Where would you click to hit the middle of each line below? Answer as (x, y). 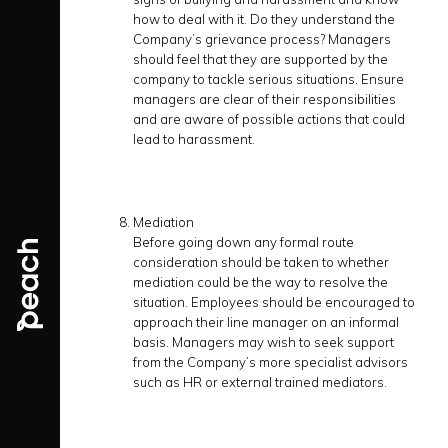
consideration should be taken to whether (261, 262)
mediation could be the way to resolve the (260, 282)
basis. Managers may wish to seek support (263, 342)
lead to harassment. (194, 139)
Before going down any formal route (243, 242)
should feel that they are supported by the (260, 59)
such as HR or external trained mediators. (260, 382)
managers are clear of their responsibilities (264, 99)
